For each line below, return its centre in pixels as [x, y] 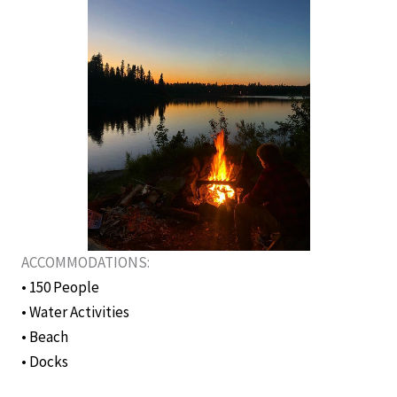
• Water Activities [75, 312]
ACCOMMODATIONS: [86, 263]
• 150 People [60, 288]
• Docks [45, 362]
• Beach [45, 337]
